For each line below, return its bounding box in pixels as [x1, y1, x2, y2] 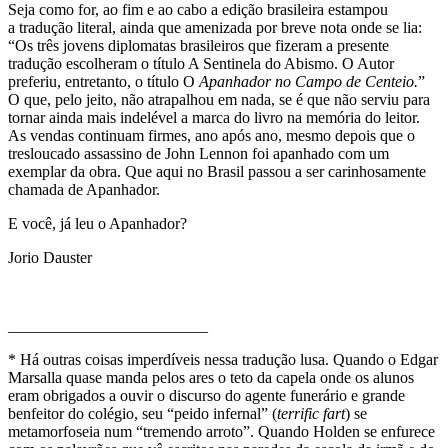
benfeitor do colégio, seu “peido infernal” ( [8, 405, 277, 423]
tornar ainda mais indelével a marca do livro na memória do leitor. [8, 109, 420, 127]
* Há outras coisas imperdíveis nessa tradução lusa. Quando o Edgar [8, 351, 438, 369]
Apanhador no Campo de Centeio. [199, 73, 418, 91]
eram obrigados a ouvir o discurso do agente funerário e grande [8, 387, 405, 405]
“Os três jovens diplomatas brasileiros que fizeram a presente [8, 37, 389, 55]
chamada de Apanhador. [8, 181, 160, 199]
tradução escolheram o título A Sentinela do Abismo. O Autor [8, 55, 394, 73]
